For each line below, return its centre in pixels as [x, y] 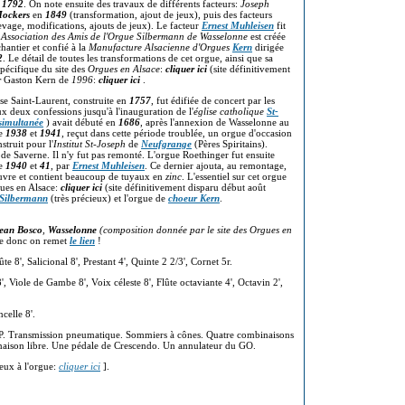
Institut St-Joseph [89, 144]
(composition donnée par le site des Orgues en [196, 230]
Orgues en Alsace [124, 69]
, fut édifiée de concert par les [213, 100]
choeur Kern [194, 198]
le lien [82, 240]
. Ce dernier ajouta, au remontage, [216, 165]
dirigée [268, 47]
